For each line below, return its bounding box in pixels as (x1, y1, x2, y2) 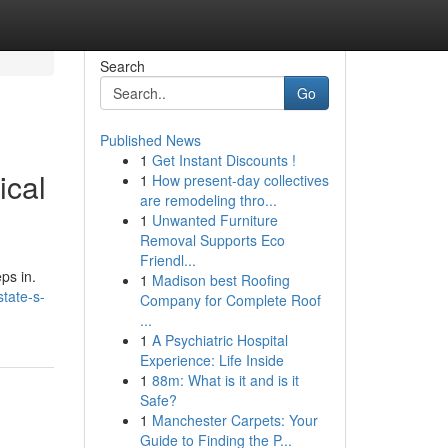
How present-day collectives (151, 170, 329, 190)
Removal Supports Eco (139, 230, 285, 250)
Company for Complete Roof (139, 290, 321, 310)
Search (99, 56, 145, 76)
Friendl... (139, 250, 196, 270)
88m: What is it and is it (151, 370, 299, 390)
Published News (99, 130, 201, 150)
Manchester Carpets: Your (151, 410, 318, 430)
